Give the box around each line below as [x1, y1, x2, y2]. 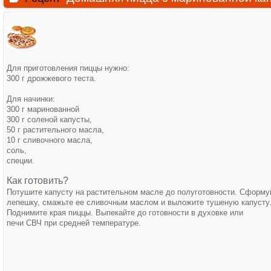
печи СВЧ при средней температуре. [7, 218, 141, 227]
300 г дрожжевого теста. [7, 74, 96, 83]
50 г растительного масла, [7, 125, 106, 134]
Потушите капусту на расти [7, 188, 107, 197]
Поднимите [7, 208, 50, 217]
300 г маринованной [7, 105, 82, 114]
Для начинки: [7, 94, 57, 103]
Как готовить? [7, 175, 68, 186]
